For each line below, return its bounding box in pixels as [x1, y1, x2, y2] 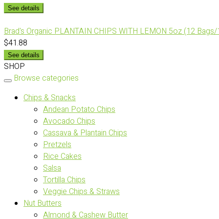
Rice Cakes [43, 151, 82, 163]
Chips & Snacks [23, 92, 76, 104]
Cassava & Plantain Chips [43, 127, 127, 139]
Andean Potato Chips [43, 104, 115, 116]
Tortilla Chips [43, 174, 86, 186]
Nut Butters [23, 197, 62, 210]
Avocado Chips [43, 115, 95, 128]
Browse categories [14, 72, 79, 85]
